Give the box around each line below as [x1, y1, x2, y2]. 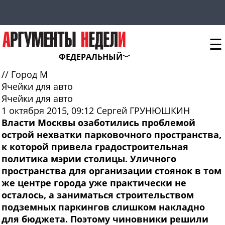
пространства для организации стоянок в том [2, 165, 221, 177]
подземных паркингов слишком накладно [2, 201, 205, 213]
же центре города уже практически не [2, 177, 186, 189]
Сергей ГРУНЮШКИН [96, 104, 190, 117]
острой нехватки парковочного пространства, [2, 129, 221, 141]
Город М [11, 68, 48, 81]
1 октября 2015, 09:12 [2, 104, 96, 117]
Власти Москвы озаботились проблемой [2, 117, 195, 129]
